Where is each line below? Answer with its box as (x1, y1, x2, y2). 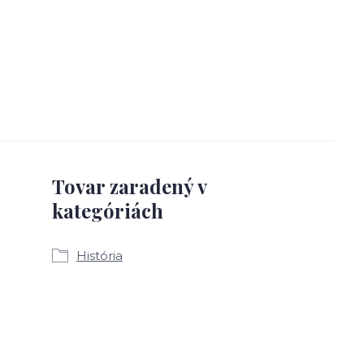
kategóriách (52, 197, 163, 224)
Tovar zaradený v (52, 173, 206, 200)
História (76, 248, 123, 264)
